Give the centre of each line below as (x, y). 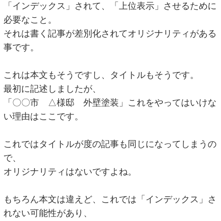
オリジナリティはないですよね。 (70, 172)
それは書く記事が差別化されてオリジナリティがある (110, 34)
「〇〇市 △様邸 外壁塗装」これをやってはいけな (110, 103)
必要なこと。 (30, 20)
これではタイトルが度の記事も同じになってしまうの (110, 144)
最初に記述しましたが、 (53, 89)
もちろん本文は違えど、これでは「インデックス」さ (110, 200)
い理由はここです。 (44, 117)
